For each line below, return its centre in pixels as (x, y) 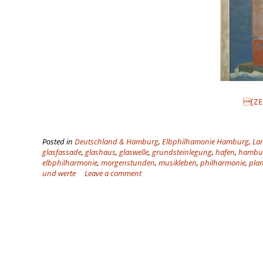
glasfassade (62, 152)
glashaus (100, 152)
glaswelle (134, 152)
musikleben (178, 163)
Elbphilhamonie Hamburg (205, 141)
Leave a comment (113, 173)
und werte (59, 173)
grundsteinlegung (182, 152)
